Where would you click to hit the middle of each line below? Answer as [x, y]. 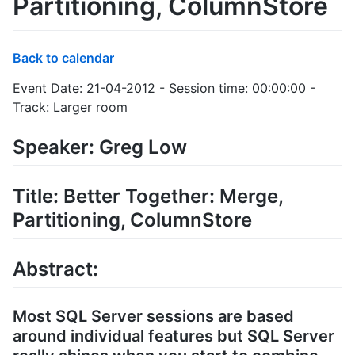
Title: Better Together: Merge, [148, 196]
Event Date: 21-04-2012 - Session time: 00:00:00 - [164, 88]
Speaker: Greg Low [100, 147]
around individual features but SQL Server [174, 336]
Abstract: [55, 269]
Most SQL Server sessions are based [153, 317]
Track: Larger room [70, 107]
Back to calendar [63, 57]
